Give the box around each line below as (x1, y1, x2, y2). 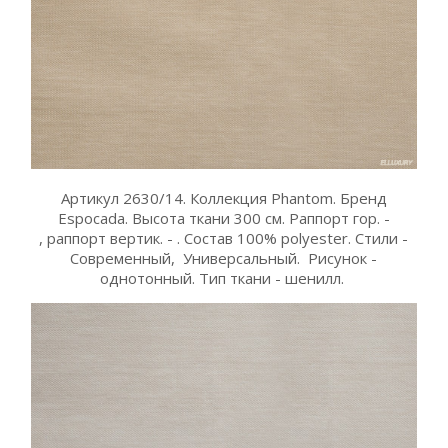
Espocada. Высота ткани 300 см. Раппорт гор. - (57, 207, 390, 228)
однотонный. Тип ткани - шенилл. (99, 267, 348, 288)
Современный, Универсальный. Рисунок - (70, 247, 378, 268)
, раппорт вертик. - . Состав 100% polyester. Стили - (39, 227, 409, 248)
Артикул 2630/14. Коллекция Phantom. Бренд (60, 187, 387, 208)
